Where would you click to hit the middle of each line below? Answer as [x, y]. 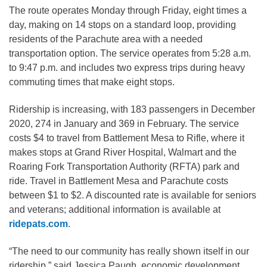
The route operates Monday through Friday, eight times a [128, 10]
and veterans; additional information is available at [115, 209]
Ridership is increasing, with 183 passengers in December [132, 109]
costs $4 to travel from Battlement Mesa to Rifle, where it [127, 138]
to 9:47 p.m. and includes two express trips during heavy [127, 67]
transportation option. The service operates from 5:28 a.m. [130, 53]
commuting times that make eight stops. [92, 82]
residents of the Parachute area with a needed [106, 39]
